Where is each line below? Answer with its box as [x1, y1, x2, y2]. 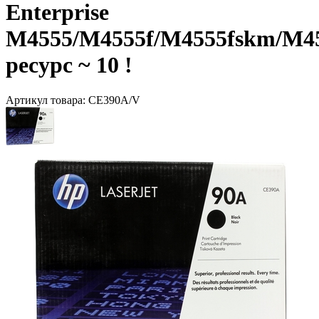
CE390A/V [88, 93, 140, 106]
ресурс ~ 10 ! [6, 52, 132, 78]
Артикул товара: [6, 93, 88, 106]
